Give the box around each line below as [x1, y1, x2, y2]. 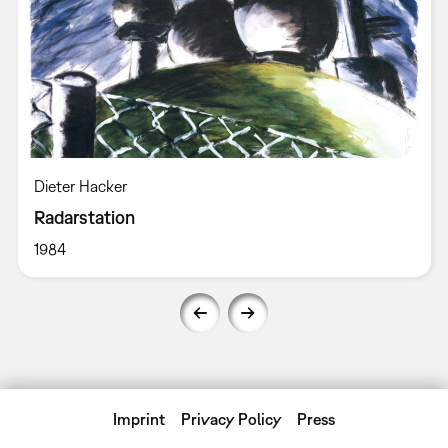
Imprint [113, 409, 166, 428]
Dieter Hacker [33, 176, 127, 195]
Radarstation [33, 206, 135, 228]
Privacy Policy [180, 409, 282, 428]
